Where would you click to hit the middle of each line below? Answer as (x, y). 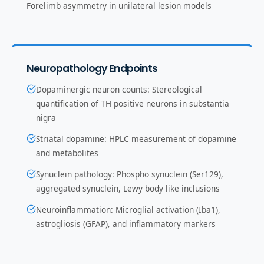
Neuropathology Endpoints (92, 68)
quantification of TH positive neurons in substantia (133, 103)
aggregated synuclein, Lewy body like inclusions (128, 188)
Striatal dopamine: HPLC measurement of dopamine (136, 138)
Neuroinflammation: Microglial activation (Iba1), (128, 209)
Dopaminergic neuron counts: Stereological (119, 89)
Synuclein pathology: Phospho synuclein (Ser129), (130, 174)
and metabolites (67, 153)
